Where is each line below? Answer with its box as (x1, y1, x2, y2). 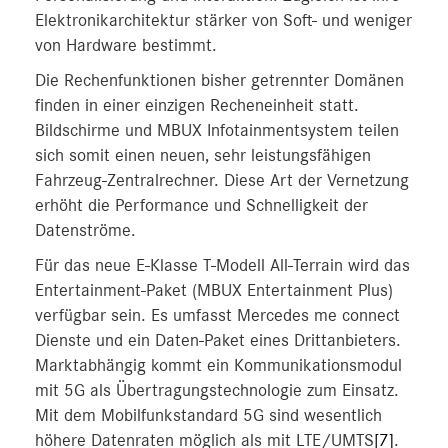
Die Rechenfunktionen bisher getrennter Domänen (35, 72, 404, 90)
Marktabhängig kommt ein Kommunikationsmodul (35, 357, 402, 375)
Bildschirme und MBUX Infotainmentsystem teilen (35, 122, 399, 140)
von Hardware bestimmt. (35, 37, 217, 55)
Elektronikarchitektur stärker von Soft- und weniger (35, 12, 412, 30)
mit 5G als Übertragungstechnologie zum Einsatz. (35, 382, 399, 400)
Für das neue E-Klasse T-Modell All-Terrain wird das (35, 257, 410, 275)
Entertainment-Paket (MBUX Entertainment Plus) (35, 282, 393, 300)
